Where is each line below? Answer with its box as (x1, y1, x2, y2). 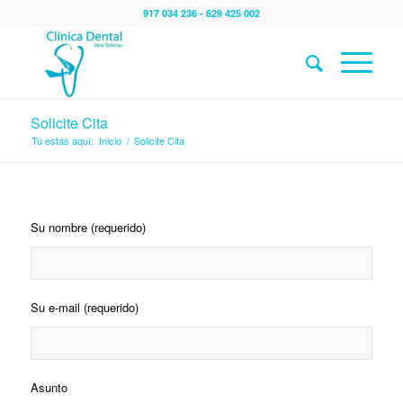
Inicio (98, 133, 121, 148)
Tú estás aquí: (31, 133, 94, 148)
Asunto (30, 379, 67, 397)
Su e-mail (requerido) (30, 299, 139, 317)
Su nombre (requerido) (30, 219, 146, 237)
